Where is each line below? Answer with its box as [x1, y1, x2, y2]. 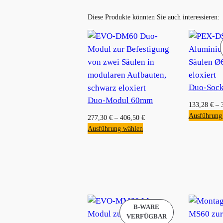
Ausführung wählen [88, 124, 143, 132]
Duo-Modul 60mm [88, 95, 153, 105]
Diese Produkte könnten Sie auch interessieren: [88, 12, 220, 21]
